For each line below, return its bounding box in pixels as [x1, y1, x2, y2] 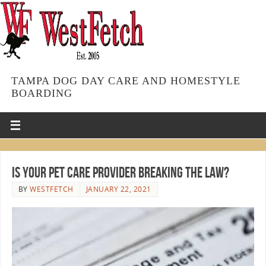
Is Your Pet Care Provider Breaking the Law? [11, 163, 229, 180]
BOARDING [11, 87, 72, 99]
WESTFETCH [30, 183, 74, 194]
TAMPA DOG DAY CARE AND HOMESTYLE [11, 74, 240, 87]
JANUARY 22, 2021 [85, 183, 151, 194]
